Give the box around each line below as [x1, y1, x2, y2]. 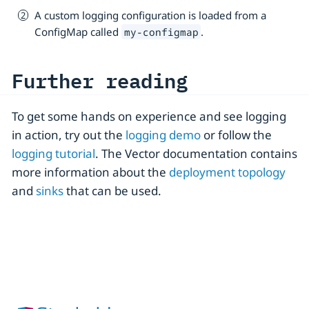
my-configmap [123, 25, 199, 39]
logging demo [126, 126, 201, 143]
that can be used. [63, 182, 161, 199]
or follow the [201, 126, 272, 143]
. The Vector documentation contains [95, 145, 297, 161]
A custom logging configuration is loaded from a [34, 8, 266, 22]
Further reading [12, 65, 188, 97]
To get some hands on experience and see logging [12, 108, 286, 124]
